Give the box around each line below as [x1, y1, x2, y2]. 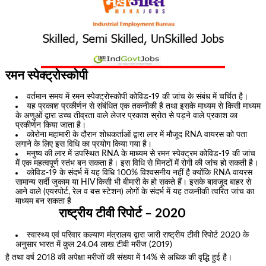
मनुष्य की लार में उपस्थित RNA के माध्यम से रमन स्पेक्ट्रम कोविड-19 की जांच [27, 150, 256, 159]
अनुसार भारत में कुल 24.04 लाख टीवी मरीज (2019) [15, 240, 173, 249]
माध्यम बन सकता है [15, 197, 72, 206]
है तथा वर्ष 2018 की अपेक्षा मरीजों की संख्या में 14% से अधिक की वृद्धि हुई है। [5, 254, 232, 262]
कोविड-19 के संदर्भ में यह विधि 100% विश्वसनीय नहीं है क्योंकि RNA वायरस [27, 169, 253, 178]
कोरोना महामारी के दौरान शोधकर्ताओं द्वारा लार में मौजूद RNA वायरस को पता [27, 131, 248, 140]
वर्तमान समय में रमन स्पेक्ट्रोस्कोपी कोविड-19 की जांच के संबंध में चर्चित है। [27, 93, 251, 102]
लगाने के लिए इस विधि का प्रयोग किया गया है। [15, 140, 153, 149]
